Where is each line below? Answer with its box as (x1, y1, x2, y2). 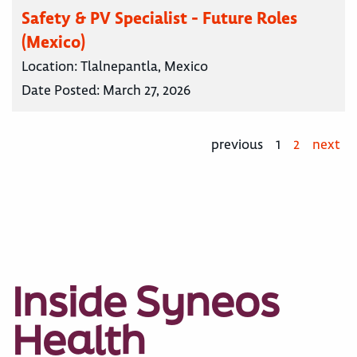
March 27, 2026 (103, 80, 190, 99)
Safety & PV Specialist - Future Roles (22, 6, 297, 29)
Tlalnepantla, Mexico (80, 57, 208, 75)
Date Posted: (22, 80, 103, 99)
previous (211, 135, 263, 153)
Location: (22, 57, 80, 75)
